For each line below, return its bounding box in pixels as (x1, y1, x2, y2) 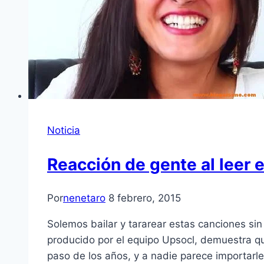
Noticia (47, 124, 80, 137)
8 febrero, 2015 (108, 192, 181, 204)
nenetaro (63, 192, 105, 204)
